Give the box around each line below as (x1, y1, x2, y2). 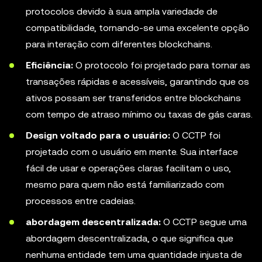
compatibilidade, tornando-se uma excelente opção (26, 22, 249, 33)
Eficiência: (26, 60, 73, 71)
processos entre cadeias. (26, 195, 136, 206)
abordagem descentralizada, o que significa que (26, 233, 233, 244)
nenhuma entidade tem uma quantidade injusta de (26, 249, 242, 260)
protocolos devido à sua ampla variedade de (26, 6, 218, 17)
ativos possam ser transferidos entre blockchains (26, 92, 241, 104)
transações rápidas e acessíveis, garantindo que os (26, 76, 249, 87)
